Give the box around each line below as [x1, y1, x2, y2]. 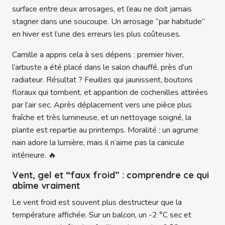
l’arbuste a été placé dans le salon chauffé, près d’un [12, 62, 192, 73]
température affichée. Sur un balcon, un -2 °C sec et [12, 209, 191, 221]
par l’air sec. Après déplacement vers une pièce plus [12, 99, 192, 111]
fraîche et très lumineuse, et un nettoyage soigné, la [12, 112, 191, 124]
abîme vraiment [12, 180, 80, 192]
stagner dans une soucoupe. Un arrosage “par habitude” [12, 16, 205, 28]
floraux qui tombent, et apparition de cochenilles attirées [12, 87, 208, 98]
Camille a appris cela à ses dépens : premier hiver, [12, 49, 184, 61]
